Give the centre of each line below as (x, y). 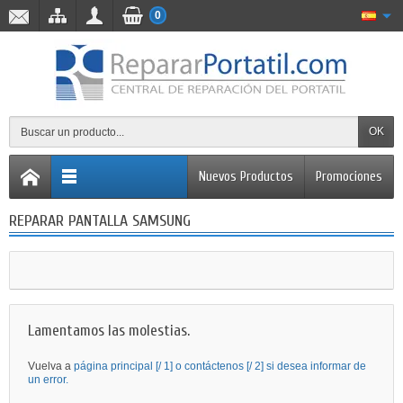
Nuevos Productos (246, 177)
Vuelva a (51, 366)
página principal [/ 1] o (129, 366)
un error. (48, 380)
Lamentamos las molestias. (109, 331)
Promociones (349, 177)
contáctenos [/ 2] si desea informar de (275, 366)
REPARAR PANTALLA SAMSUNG (100, 221)
